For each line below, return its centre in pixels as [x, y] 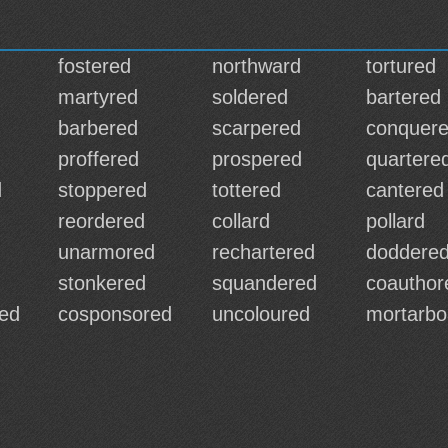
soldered [250, 97]
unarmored [106, 252]
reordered [101, 221]
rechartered [263, 252]
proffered [98, 159]
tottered [246, 190]
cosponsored [115, 314]
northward [256, 66]
